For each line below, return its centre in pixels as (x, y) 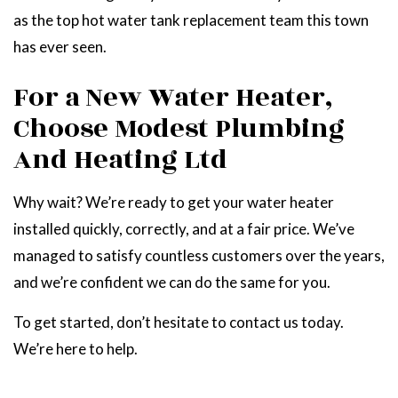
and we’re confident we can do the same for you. (172, 283)
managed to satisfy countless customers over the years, (199, 256)
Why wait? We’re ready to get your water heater (174, 203)
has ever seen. (60, 47)
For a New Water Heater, (173, 98)
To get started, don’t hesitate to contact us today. (179, 322)
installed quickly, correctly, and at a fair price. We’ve (184, 229)
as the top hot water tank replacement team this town (191, 20)
